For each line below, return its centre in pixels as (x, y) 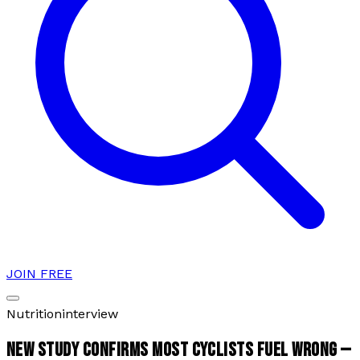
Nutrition (34, 314)
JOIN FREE (39, 274)
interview (90, 314)
